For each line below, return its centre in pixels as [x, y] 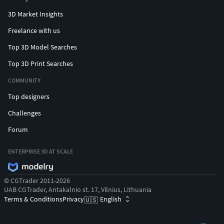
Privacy [73, 199]
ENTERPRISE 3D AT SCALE [40, 151]
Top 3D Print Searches [40, 63]
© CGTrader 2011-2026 [37, 180]
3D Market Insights [35, 14]
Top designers [29, 96]
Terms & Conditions [33, 199]
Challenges [24, 113]
